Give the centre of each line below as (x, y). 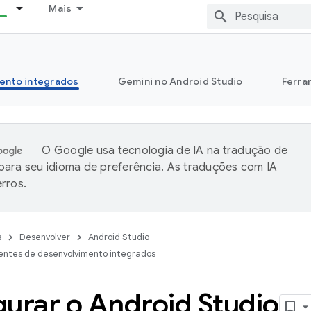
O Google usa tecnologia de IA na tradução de (165, 151)
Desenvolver (45, 237)
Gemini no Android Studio (180, 81)
